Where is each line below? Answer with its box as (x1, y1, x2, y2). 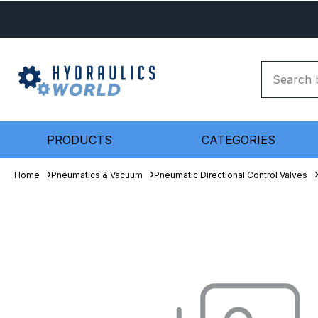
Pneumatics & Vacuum (51, 170, 143, 180)
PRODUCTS (47, 133, 112, 147)
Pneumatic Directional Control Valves (154, 170, 307, 180)
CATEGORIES (202, 133, 275, 147)
